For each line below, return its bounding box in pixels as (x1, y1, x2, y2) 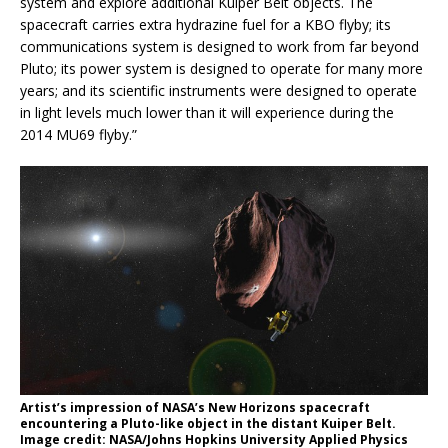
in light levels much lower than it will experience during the (20, 102, 394, 122)
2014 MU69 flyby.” (20, 124, 137, 144)
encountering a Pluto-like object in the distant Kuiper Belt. (20, 415, 396, 433)
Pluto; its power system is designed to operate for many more (20, 58, 423, 78)
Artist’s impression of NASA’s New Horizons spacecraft (20, 399, 370, 417)
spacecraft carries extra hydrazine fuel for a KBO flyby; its (20, 14, 391, 34)
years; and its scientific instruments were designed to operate (20, 80, 417, 100)
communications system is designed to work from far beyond (20, 36, 419, 56)
